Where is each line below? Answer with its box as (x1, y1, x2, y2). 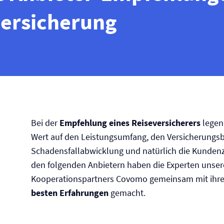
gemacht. (108, 187, 145, 198)
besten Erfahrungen (31, 187, 108, 198)
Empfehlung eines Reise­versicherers (59, 117, 200, 128)
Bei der (31, 117, 59, 128)
